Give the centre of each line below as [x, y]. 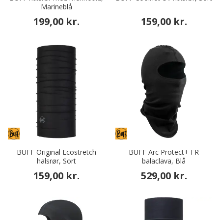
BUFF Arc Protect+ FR [164, 152]
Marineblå [56, 7]
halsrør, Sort [56, 161]
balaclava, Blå [164, 161]
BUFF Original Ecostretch [56, 152]
